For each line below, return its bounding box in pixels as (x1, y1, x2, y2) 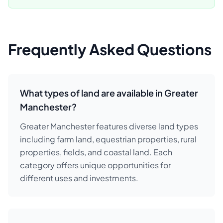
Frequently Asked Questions (8, 40, 212, 59)
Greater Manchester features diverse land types (20, 121, 198, 131)
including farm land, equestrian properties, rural (20, 134, 197, 144)
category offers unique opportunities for (20, 160, 171, 170)
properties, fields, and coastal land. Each (20, 147, 172, 157)
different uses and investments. (20, 173, 138, 183)
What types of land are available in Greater (20, 87, 198, 99)
